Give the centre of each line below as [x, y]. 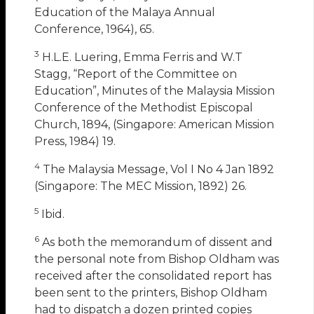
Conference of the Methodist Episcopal [144, 107]
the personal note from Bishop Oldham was [157, 259]
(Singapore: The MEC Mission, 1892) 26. [141, 186]
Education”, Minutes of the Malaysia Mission [155, 90]
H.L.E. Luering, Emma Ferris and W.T [141, 57]
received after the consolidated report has [153, 275]
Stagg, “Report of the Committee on [136, 74]
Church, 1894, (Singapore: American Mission [155, 124]
